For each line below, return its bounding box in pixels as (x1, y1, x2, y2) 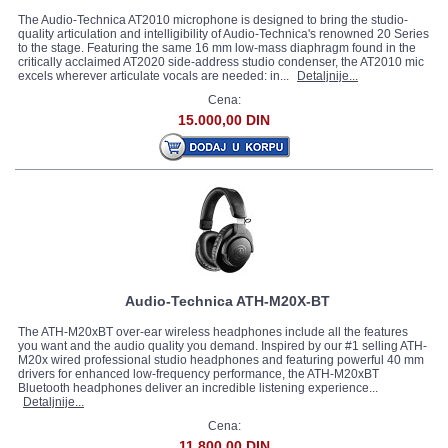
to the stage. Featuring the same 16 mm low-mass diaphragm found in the (18, 41, 416, 55)
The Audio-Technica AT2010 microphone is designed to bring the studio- (18, 13, 408, 27)
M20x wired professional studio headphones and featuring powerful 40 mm (18, 353, 424, 367)
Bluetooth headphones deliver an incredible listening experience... (18, 381, 378, 395)
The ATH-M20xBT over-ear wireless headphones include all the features (18, 325, 408, 339)
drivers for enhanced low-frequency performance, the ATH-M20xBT (18, 367, 379, 381)
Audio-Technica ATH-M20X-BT (124, 293, 330, 309)
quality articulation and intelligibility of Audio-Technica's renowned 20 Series (18, 27, 429, 41)
